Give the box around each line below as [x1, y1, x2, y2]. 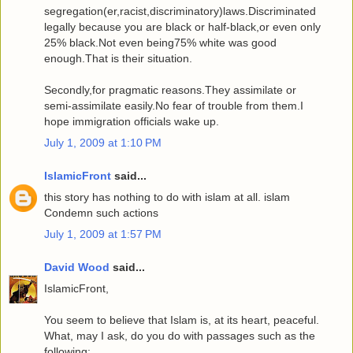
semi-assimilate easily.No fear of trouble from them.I [44, 98, 303, 112]
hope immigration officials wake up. [44, 114, 219, 128]
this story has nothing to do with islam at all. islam [44, 190, 290, 203]
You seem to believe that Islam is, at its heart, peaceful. [44, 313, 319, 326]
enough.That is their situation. [44, 51, 192, 65]
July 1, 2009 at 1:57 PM [44, 228, 162, 241]
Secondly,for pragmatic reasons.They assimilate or [44, 83, 296, 96]
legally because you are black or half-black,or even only [44, 20, 321, 33]
